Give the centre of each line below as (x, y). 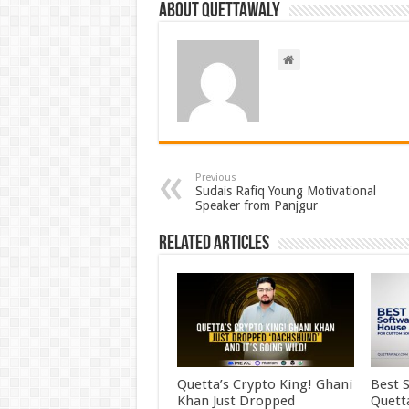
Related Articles (214, 244)
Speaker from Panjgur (256, 205)
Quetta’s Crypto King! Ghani (264, 384)
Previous (215, 177)
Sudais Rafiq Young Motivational (285, 190)
